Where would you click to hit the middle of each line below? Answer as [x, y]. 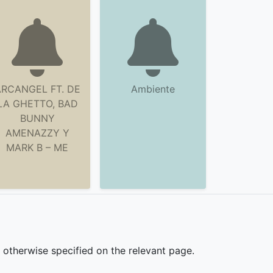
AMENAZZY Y [37, 133]
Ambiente [153, 89]
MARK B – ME [37, 147]
